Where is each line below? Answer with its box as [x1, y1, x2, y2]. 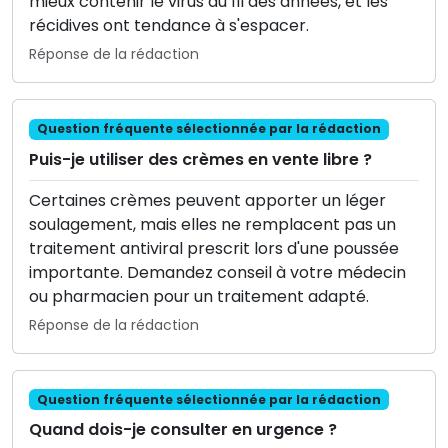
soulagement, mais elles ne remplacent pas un [29, 212, 396, 236]
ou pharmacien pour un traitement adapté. [29, 284, 369, 308]
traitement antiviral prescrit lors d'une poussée [29, 236, 399, 260]
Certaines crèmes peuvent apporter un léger [29, 188, 386, 212]
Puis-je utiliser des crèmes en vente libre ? [29, 147, 372, 171]
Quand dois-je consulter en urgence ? [29, 417, 337, 441]
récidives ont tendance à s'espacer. [29, 14, 309, 38]
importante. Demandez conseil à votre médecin [29, 260, 406, 284]
